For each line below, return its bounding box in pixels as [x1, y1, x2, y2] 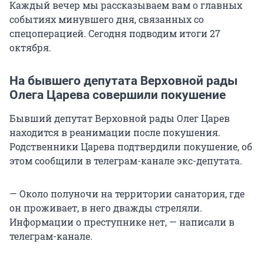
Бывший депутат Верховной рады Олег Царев [9, 112, 230, 125]
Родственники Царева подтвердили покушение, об [9, 140, 252, 153]
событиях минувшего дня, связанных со [9, 13, 204, 26]
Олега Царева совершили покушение [9, 88, 226, 103]
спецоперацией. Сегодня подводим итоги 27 [9, 27, 220, 40]
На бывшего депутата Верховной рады [9, 74, 237, 88]
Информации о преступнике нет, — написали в [9, 216, 235, 229]
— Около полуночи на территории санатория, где [9, 187, 245, 200]
